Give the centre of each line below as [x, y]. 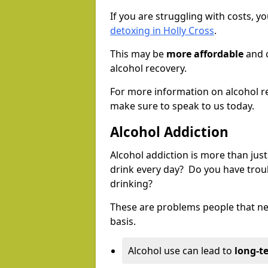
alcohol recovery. [148, 68]
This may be [138, 54]
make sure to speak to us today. [182, 106]
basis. [123, 222]
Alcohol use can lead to [181, 251]
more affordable [205, 54]
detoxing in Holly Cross [162, 31]
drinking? [133, 184]
